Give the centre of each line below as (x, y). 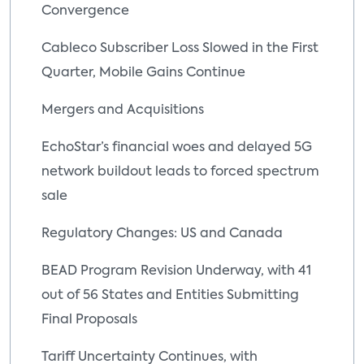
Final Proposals (89, 320)
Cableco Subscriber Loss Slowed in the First (180, 49)
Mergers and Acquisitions (123, 110)
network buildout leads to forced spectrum (180, 172)
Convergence (85, 11)
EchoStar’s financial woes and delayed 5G (177, 148)
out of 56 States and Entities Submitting (170, 296)
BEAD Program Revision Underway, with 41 (176, 271)
